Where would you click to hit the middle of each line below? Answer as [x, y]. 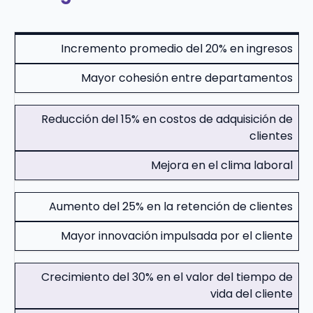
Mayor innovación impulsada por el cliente [177, 236]
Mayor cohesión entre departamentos [187, 78]
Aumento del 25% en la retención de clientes [171, 207]
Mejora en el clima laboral [222, 166]
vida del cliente [252, 294]
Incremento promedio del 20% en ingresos [177, 49]
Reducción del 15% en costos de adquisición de [167, 119]
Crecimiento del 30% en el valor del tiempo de [167, 277]
